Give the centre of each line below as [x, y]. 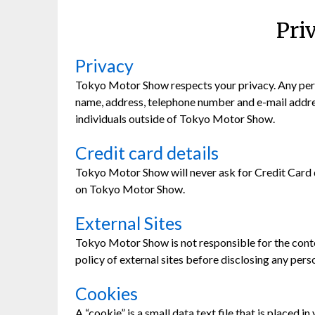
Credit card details [147, 153]
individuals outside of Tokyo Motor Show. [175, 119]
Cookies [107, 294]
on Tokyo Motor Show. [130, 189]
